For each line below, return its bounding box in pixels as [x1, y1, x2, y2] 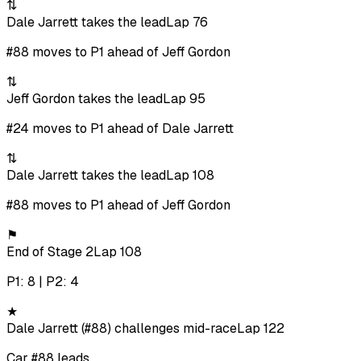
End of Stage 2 [6, 243, 93, 261]
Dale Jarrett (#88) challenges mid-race [6, 320, 237, 338]
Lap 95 [163, 90, 205, 108]
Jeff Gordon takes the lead [6, 90, 163, 108]
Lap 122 [237, 320, 284, 338]
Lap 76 [166, 14, 208, 31]
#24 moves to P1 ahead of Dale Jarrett [6, 120, 234, 138]
